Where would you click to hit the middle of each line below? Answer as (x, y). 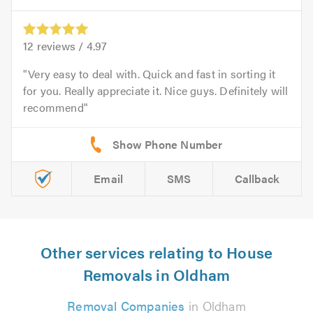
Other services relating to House (156, 252)
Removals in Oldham (156, 275)
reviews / (60, 46)
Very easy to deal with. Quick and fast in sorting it (152, 74)
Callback (257, 179)
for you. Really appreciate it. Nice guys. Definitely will (156, 91)
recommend (53, 108)
